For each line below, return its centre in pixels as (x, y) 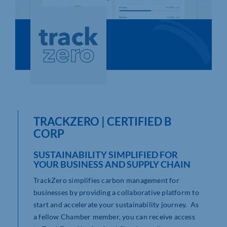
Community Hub (45, 46)
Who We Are (37, 23)
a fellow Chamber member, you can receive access (114, 217)
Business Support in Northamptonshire (89, 93)
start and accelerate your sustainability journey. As (116, 205)
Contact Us (34, 69)
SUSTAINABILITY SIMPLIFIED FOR (106, 155)
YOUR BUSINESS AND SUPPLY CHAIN (112, 164)
